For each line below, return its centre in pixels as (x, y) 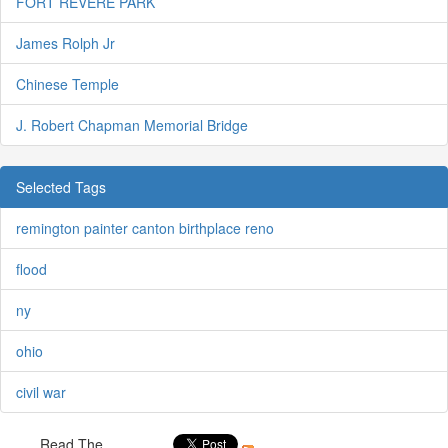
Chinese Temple (67, 84)
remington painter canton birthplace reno (145, 228)
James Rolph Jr (65, 43)
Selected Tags (61, 187)
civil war (41, 392)
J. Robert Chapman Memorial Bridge (132, 125)
